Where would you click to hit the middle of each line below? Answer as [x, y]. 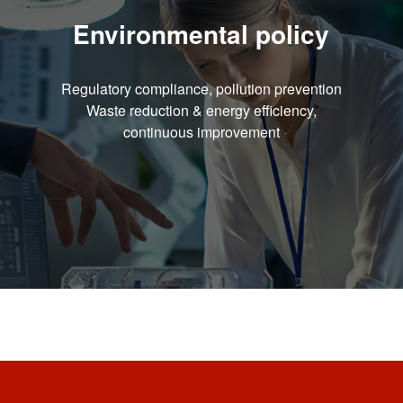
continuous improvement [201, 131]
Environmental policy [201, 33]
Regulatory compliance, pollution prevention [201, 88]
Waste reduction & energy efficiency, [201, 110]
